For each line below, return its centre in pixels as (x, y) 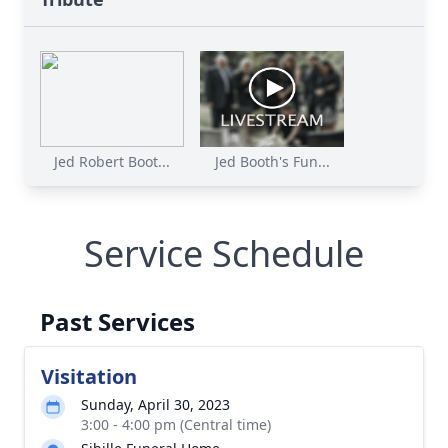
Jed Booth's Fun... (272, 161)
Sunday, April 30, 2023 (155, 404)
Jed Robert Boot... (112, 161)
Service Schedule (224, 253)
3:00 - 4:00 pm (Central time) (176, 424)
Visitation (89, 376)
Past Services (117, 321)
